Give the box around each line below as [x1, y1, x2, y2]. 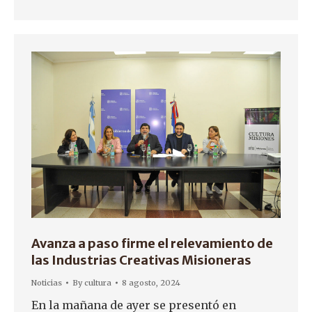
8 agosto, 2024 [122, 277, 180, 288]
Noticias [31, 277, 62, 288]
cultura [84, 277, 111, 288]
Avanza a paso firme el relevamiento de [31, 235, 273, 251]
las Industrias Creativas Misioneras [31, 251, 251, 268]
